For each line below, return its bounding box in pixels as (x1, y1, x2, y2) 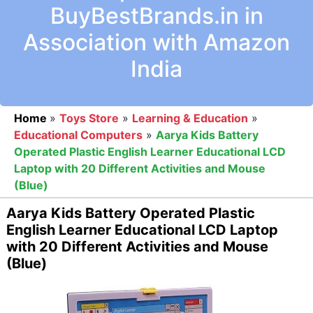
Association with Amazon (23, 28, 290, 56)
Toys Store (59, 110, 119, 125)
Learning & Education (132, 110, 248, 125)
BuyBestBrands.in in (50, 1, 263, 29)
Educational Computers (14, 127, 143, 142)
